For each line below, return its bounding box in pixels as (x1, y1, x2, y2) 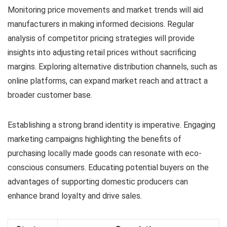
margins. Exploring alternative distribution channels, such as (8, 61, 217, 71)
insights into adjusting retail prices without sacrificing (8, 47, 196, 57)
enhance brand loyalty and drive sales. (8, 191, 142, 201)
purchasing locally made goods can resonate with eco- (8, 148, 202, 158)
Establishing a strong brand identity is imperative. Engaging (8, 120, 215, 130)
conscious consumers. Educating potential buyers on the (8, 162, 209, 172)
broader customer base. (8, 90, 92, 100)
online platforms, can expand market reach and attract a (8, 75, 208, 86)
